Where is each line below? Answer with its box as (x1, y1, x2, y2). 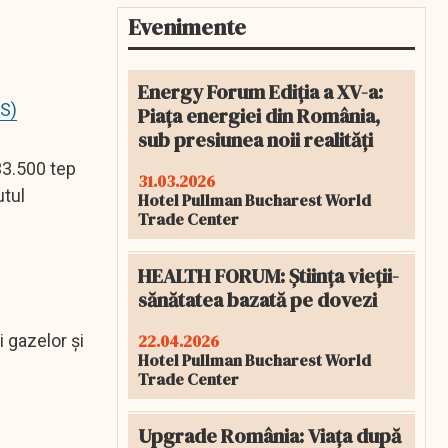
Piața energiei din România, (138, 102, 380, 130)
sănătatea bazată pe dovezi (138, 286, 377, 314)
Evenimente (128, 12, 246, 42)
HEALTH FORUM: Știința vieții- (138, 262, 399, 290)
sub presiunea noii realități (138, 126, 373, 154)
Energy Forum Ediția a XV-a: (138, 78, 383, 106)
